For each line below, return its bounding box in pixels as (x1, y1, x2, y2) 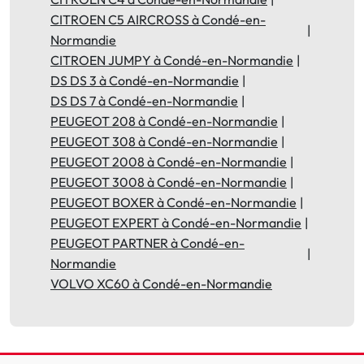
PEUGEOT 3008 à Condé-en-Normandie (50, 174, 287, 190)
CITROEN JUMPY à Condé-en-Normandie (50, 52, 293, 68)
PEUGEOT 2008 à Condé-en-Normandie (50, 154, 287, 170)
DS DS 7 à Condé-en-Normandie (50, 93, 238, 109)
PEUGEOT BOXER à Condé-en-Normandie (50, 194, 297, 210)
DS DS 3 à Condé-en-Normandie (50, 72, 239, 89)
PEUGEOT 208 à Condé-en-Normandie (50, 113, 278, 129)
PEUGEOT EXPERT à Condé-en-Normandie (50, 214, 301, 231)
